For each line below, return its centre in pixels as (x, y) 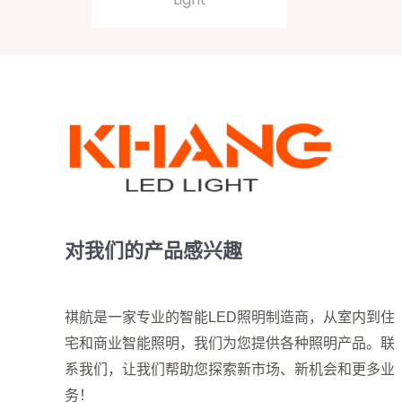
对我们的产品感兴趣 (153, 251)
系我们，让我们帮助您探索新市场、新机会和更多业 (230, 369)
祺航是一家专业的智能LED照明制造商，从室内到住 (230, 317)
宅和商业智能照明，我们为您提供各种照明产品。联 (230, 343)
